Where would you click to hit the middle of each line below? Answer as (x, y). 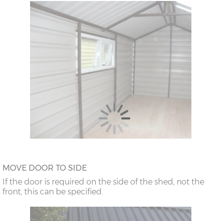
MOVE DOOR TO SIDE (45, 168)
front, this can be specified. (53, 192)
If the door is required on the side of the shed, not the (103, 182)
